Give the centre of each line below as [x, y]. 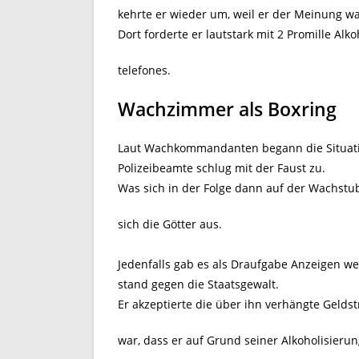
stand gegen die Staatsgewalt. [198, 284]
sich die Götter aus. [170, 224]
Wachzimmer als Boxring [227, 109]
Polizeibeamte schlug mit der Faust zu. [222, 168]
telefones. [144, 70]
